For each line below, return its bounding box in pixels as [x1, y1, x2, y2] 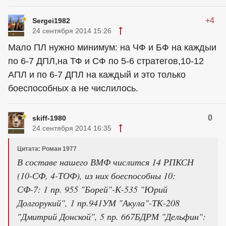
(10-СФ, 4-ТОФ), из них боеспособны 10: [17, 169, 176, 182]
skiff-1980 [32, 114, 66, 122]
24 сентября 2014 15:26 [32, 26, 111, 35]
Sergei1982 [32, 16, 70, 25]
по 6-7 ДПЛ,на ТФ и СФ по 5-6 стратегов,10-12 [8, 55, 204, 66]
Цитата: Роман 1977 [17, 145, 77, 152]
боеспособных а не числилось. [8, 83, 138, 93]
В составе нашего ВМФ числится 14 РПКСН [17, 155, 194, 168]
